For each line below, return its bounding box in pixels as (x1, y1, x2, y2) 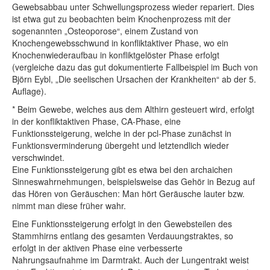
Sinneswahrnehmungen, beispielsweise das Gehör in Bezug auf (12, 175, 255, 188)
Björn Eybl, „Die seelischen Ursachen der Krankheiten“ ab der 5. (12, 73, 256, 86)
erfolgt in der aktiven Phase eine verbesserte (12, 242, 183, 254)
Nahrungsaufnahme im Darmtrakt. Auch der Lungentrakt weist (12, 254, 249, 266)
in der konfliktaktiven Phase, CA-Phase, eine (12, 115, 181, 128)
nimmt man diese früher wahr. (12, 199, 126, 212)
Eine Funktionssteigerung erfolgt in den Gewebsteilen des (12, 218, 232, 230)
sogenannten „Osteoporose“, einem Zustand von (12, 25, 198, 37)
